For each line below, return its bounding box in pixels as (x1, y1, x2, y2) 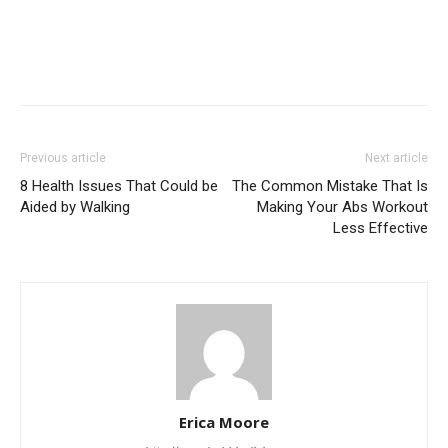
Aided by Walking (20, 198, 130, 217)
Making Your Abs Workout (257, 198, 428, 217)
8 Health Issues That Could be (20, 177, 218, 196)
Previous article (20, 151, 106, 166)
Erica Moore (179, 412, 269, 433)
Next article (365, 151, 428, 166)
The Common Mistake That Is (232, 177, 428, 196)
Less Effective (333, 219, 428, 238)
